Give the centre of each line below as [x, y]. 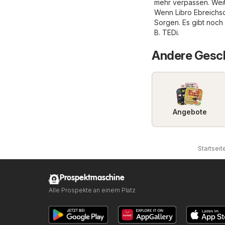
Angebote [190, 111]
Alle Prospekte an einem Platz [92, 190]
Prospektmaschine [92, 178]
